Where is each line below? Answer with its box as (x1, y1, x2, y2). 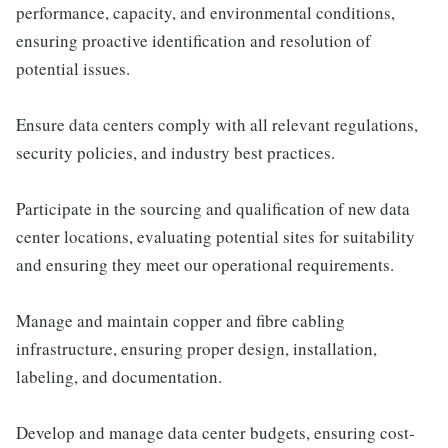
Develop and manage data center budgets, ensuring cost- (16, 421, 415, 444)
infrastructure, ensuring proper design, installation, (16, 337, 377, 360)
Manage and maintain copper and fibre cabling (16, 309, 345, 332)
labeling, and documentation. (16, 365, 222, 388)
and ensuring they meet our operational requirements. (16, 253, 394, 276)
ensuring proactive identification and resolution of (16, 29, 371, 52)
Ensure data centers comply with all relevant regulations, (16, 113, 418, 136)
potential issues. (16, 57, 130, 80)
